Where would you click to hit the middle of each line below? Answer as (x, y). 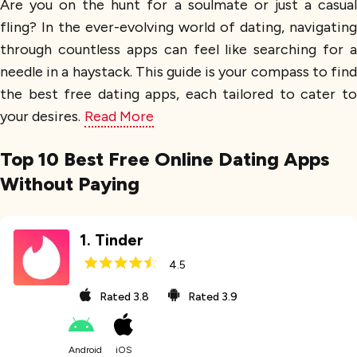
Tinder (120, 240)
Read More (119, 116)
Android (85, 350)
